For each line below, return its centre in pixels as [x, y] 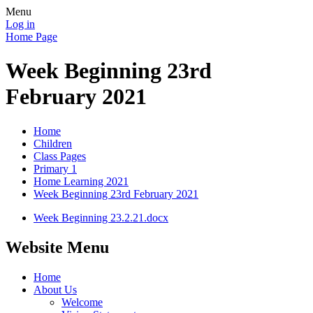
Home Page [31, 37]
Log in [20, 24]
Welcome [82, 302]
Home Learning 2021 [81, 181]
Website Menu [57, 247]
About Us [55, 289]
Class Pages [60, 156]
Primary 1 [55, 168]
